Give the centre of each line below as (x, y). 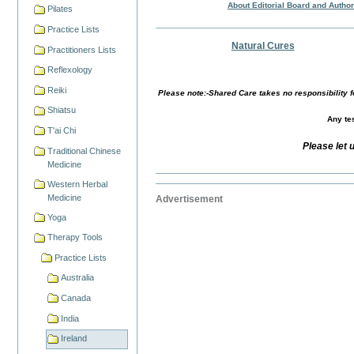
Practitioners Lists (82, 49)
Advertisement (190, 200)
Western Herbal (78, 184)
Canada (75, 298)
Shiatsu (62, 110)
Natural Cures (263, 46)
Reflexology (70, 70)
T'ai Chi (62, 130)
